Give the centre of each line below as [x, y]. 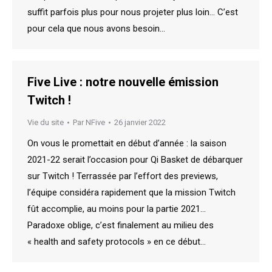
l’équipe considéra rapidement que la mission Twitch [131, 192]
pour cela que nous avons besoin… [96, 28]
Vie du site [46, 122]
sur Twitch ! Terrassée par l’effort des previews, [123, 176]
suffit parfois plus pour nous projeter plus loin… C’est [133, 12]
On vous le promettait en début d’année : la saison [127, 143]
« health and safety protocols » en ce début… [117, 242]
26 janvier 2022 [140, 122]
